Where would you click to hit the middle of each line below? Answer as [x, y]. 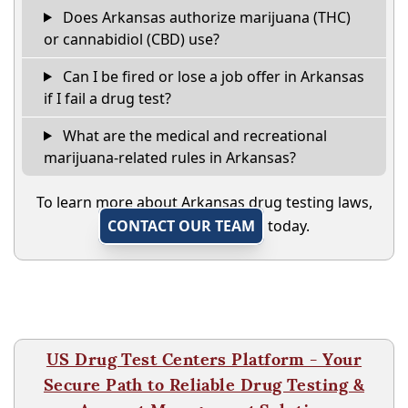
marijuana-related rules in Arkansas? [170, 157]
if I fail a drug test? [107, 98]
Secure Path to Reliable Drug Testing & [204, 384]
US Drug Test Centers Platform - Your [204, 359]
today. [287, 225]
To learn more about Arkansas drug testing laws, [204, 202]
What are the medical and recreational [193, 135]
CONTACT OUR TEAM [181, 225]
